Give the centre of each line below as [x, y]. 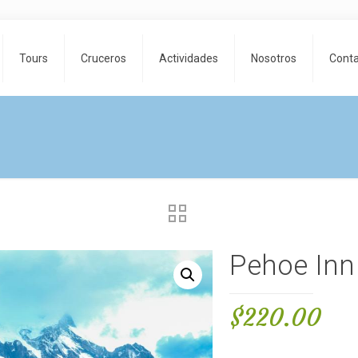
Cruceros [104, 58]
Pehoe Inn [292, 266]
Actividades [189, 58]
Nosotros [274, 58]
